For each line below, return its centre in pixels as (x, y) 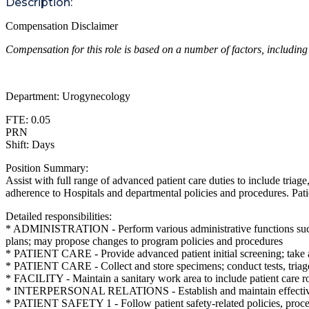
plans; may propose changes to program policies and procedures (144, 241)
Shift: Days (30, 144)
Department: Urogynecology (68, 96)
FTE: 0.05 (28, 119)
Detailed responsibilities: (59, 216)
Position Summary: (47, 168)
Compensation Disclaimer (62, 26)
